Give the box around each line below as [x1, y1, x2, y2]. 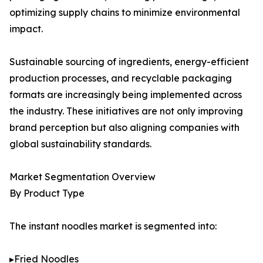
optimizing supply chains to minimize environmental [9, 6, 240, 19]
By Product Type [9, 187, 85, 200]
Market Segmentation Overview [9, 171, 156, 183]
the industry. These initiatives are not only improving [9, 105, 243, 117]
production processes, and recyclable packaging [9, 72, 232, 85]
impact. [9, 23, 43, 35]
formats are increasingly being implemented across [9, 89, 242, 101]
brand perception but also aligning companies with [9, 122, 240, 134]
